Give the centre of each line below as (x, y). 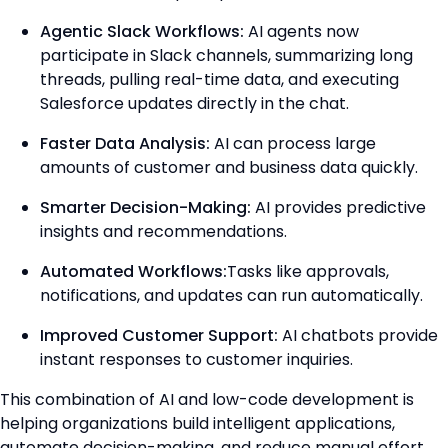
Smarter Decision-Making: (145, 207)
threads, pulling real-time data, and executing (219, 79)
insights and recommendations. (163, 231)
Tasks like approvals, (308, 271)
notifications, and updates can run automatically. (231, 295)
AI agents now (301, 31)
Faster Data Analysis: (125, 143)
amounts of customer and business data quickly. (229, 167)
